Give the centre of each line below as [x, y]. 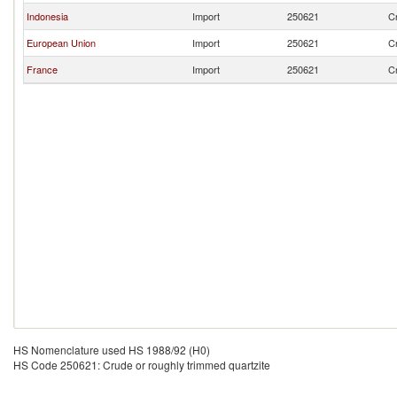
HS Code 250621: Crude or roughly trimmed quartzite [142, 365]
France [42, 69]
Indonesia [47, 16]
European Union [61, 43]
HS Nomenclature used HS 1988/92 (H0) [112, 350]
